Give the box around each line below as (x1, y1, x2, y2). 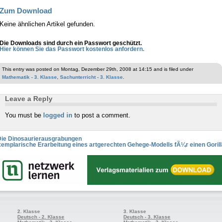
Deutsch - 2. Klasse (17, 214, 65, 220)
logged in (43, 112, 72, 119)
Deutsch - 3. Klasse (123, 214, 171, 220)
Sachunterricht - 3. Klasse (60, 74, 123, 80)
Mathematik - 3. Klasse (2, 74, 57, 80)
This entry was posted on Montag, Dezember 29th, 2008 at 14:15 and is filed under (2, 66, 193, 72)
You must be (5, 112, 43, 119)
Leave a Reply (5, 94, 53, 103)
